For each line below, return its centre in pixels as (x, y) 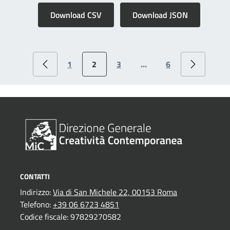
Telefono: (36, 204)
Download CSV (76, 15)
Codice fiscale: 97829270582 (71, 217)
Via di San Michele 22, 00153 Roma (115, 192)
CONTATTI (35, 176)
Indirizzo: (36, 192)
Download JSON (160, 15)
